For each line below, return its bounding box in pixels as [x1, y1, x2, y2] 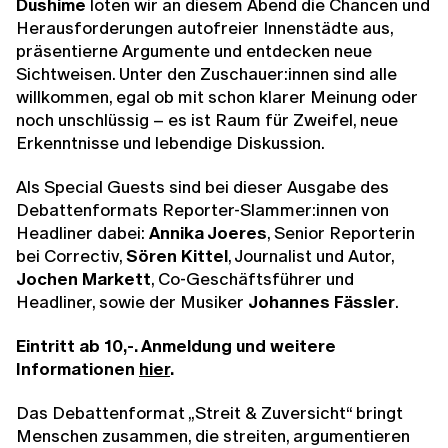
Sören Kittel [126, 242, 228, 268]
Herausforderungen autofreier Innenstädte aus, [16, 14, 393, 40]
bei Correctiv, [16, 242, 126, 268]
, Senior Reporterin [267, 219, 415, 245]
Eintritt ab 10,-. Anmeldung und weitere [16, 333, 336, 359]
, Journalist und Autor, [228, 242, 394, 268]
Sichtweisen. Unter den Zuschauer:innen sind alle [16, 60, 397, 86]
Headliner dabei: [16, 219, 149, 245]
